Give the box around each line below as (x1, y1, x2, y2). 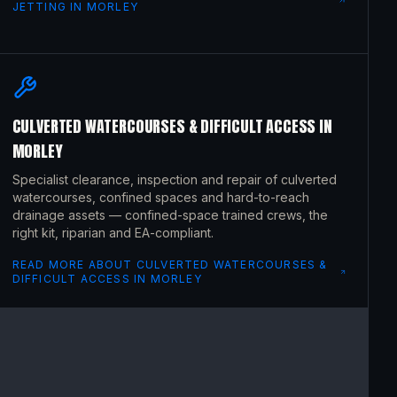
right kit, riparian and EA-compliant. (12, 225, 214, 240)
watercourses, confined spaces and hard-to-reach (12, 190, 309, 205)
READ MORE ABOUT (12, 258, 136, 271)
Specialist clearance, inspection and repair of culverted (12, 172, 337, 187)
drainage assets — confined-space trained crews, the (12, 207, 328, 222)
